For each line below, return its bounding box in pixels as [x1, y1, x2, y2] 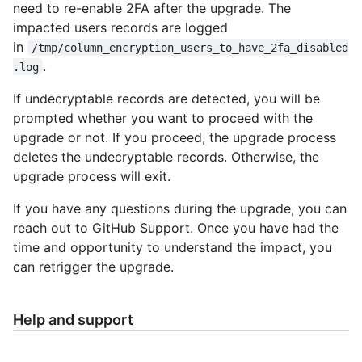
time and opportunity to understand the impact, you [13, 238, 332, 255]
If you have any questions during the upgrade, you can [13, 200, 347, 217]
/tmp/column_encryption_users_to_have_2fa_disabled [32, 40, 349, 54]
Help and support [13, 310, 133, 328]
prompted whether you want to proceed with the [13, 109, 313, 126]
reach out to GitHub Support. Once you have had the [13, 219, 339, 236]
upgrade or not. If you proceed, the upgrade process [13, 128, 336, 145]
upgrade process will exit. [13, 167, 170, 184]
